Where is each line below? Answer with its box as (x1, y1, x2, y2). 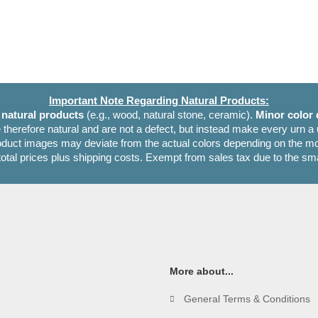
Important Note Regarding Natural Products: (49, 95, 269, 107)
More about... (170, 265, 234, 278)
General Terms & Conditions (184, 293, 310, 305)
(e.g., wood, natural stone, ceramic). (84, 109, 256, 121)
